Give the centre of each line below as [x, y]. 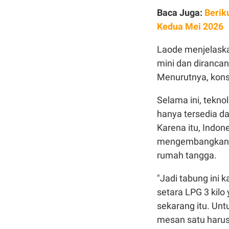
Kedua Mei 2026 [190, 27]
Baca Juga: [181, 13]
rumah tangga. [187, 155]
